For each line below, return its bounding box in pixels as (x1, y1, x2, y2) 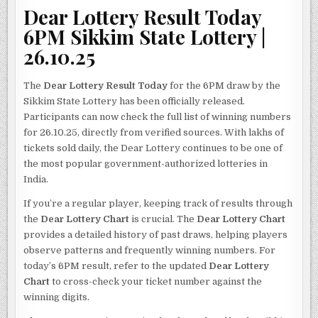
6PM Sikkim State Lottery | (23, 23, 266, 50)
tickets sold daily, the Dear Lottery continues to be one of (23, 143, 283, 154)
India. (23, 174, 49, 185)
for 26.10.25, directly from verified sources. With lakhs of (23, 127, 285, 138)
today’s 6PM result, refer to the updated (23, 261, 209, 272)
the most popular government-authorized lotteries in (23, 158, 268, 170)
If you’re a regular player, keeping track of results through (23, 198, 293, 209)
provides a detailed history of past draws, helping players (23, 229, 288, 241)
